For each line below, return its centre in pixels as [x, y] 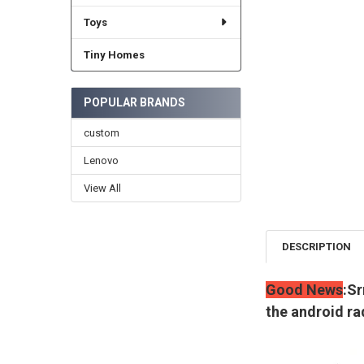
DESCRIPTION [317, 246]
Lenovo [101, 161]
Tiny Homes [114, 54]
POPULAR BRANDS [134, 103]
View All [102, 188]
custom [101, 133]
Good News [304, 290]
